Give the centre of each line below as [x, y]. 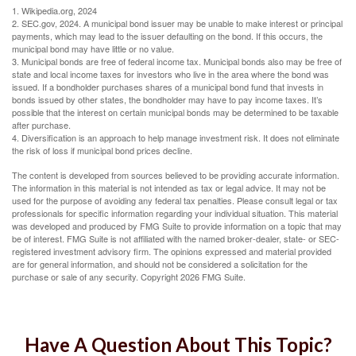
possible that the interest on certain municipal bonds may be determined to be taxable [175, 112]
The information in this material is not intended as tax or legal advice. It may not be [169, 188]
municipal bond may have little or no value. [93, 48]
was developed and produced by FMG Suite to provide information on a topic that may [177, 226]
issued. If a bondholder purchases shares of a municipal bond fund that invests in [168, 87]
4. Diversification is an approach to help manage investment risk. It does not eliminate [176, 137]
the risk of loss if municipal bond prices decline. [102, 150]
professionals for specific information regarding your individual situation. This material [175, 213]
